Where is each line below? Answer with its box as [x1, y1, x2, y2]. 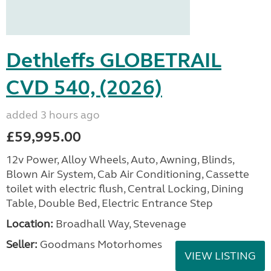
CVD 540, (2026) [6, 75, 162, 100]
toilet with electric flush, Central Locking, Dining [6, 182, 244, 195]
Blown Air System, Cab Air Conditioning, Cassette [6, 168, 249, 181]
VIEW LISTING [184, 249, 256, 263]
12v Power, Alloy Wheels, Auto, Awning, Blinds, [6, 153, 234, 166]
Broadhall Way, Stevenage [53, 217, 186, 230]
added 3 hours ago [6, 108, 100, 122]
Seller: [6, 238, 38, 251]
